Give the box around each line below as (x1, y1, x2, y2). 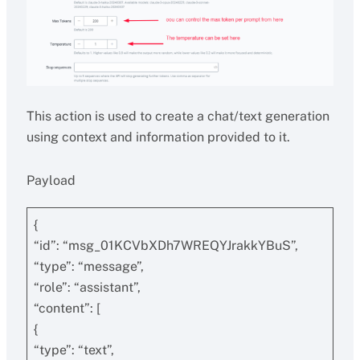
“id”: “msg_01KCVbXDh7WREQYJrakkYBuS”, (33, 238, 298, 253)
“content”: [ (33, 301, 100, 316)
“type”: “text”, (33, 342, 114, 358)
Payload (26, 173, 76, 188)
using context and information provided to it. (26, 129, 290, 145)
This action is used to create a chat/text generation (26, 108, 329, 124)
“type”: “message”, (33, 259, 144, 274)
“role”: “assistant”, (33, 280, 141, 295)
